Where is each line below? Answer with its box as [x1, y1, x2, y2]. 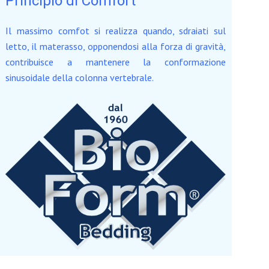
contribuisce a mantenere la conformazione [5, 56, 226, 68]
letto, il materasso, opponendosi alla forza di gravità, [5, 40, 226, 52]
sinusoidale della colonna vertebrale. [5, 71, 154, 83]
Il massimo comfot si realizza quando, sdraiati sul [5, 25, 226, 37]
